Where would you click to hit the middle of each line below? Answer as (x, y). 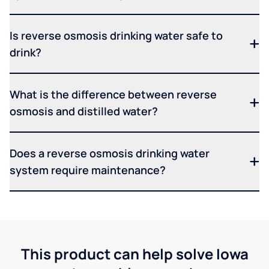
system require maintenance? (88, 170)
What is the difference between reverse (113, 94)
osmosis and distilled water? (84, 111)
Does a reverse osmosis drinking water (110, 153)
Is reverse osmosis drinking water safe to (116, 35)
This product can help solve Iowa (134, 253)
